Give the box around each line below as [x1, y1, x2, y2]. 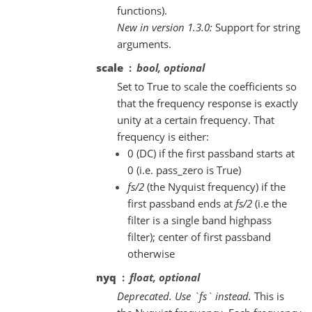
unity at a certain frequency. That [117, 113, 274, 127]
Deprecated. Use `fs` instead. [117, 289, 251, 303]
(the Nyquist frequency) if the [144, 180, 286, 194]
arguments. [117, 37, 171, 51]
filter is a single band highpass [127, 213, 272, 227]
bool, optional [136, 61, 205, 75]
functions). [117, 3, 167, 17]
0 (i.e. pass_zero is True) [127, 163, 241, 177]
